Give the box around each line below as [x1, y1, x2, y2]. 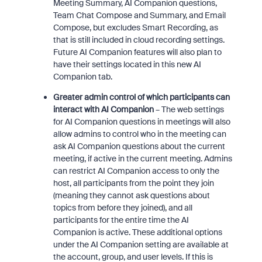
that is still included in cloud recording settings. [53, 35, 225, 45]
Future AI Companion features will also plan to [53, 47, 222, 57]
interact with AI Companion [53, 104, 154, 115]
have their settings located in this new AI [53, 59, 201, 70]
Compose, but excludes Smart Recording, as [53, 22, 218, 33]
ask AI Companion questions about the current [53, 141, 225, 151]
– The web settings [153, 104, 224, 115]
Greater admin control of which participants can [53, 92, 230, 102]
